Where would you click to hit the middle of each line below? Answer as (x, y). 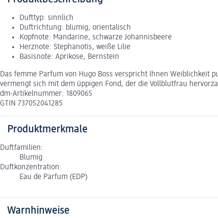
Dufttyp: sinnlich (46, 18)
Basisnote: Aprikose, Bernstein (69, 57)
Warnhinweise (38, 211)
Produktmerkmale (47, 130)
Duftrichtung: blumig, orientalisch (75, 28)
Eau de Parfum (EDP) (54, 177)
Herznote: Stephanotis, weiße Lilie (75, 47)
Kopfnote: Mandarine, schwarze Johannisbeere (96, 38)
